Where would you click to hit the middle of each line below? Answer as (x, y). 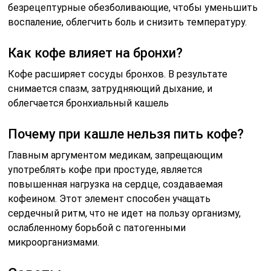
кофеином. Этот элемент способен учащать (109, 199)
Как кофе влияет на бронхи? (96, 53)
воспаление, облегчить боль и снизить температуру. (128, 22)
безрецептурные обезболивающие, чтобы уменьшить (133, 8)
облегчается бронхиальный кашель (89, 103)
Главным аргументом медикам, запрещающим (116, 155)
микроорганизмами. (54, 243)
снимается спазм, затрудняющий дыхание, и (110, 89)
